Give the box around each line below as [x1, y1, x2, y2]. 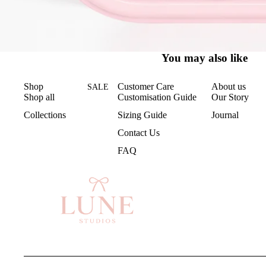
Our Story [211, 91, 249, 102]
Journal [211, 109, 239, 120]
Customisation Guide [118, 91, 197, 102]
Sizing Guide [118, 109, 167, 120]
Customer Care [118, 81, 174, 91]
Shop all [24, 91, 55, 102]
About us [211, 81, 246, 91]
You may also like [161, 51, 248, 64]
